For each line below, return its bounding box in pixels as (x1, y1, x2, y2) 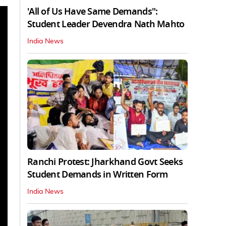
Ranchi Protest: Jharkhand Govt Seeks (27, 155, 183, 168)
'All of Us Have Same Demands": (27, 5, 158, 18)
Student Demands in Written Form (27, 167, 168, 181)
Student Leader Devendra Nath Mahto (27, 17, 185, 31)
